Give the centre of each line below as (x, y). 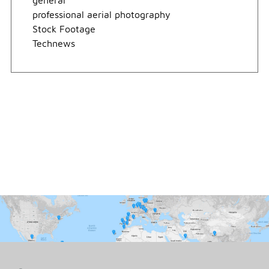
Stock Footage (64, 29)
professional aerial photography (101, 15)
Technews (53, 44)
